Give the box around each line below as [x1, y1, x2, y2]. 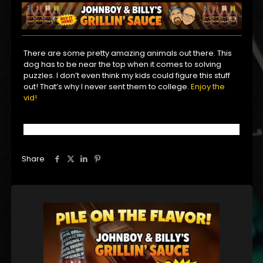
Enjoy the [191, 81, 225, 93]
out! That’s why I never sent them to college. [23, 81, 191, 93]
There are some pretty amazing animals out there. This [23, 48, 232, 59]
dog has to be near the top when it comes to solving [23, 59, 222, 70]
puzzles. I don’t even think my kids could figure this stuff [23, 70, 231, 82]
